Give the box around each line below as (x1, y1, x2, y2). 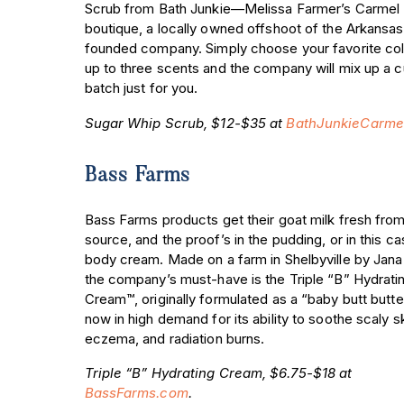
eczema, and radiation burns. (84, 329, 269, 347)
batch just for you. (84, 79, 202, 97)
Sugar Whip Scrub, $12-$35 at (84, 114, 287, 132)
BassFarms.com (84, 384, 188, 402)
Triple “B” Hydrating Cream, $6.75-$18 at (84, 364, 353, 382)
